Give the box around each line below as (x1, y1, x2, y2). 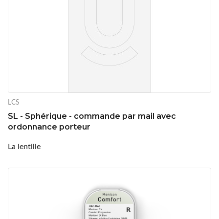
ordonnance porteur (8, 122, 90, 131)
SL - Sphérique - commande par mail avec (8, 111, 176, 121)
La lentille (8, 140, 41, 151)
